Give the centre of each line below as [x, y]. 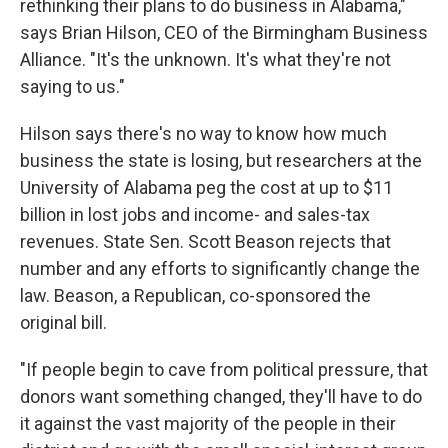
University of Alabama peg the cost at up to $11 [206, 188]
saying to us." [72, 87]
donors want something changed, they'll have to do [221, 397]
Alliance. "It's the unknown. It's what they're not [205, 60]
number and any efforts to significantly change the [220, 269]
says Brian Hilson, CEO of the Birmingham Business [224, 33]
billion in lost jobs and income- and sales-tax [195, 215]
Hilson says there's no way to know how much [203, 134]
